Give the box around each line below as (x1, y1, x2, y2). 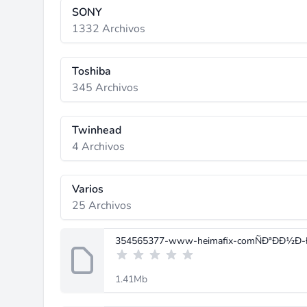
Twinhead (72, 123, 121, 138)
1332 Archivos (72, 21, 145, 36)
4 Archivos (72, 139, 125, 154)
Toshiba (72, 64, 111, 79)
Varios (72, 182, 103, 197)
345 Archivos (72, 80, 138, 95)
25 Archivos (72, 198, 132, 213)
